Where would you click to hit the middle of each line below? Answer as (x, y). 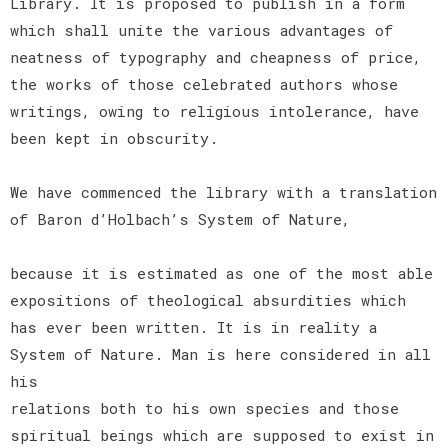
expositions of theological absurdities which (208, 299)
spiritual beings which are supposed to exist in (222, 434)
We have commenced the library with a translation (223, 191)
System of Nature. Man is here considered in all (220, 353)
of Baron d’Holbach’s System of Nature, (180, 218)
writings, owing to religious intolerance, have (214, 110)
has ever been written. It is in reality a (193, 326)
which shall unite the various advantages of (201, 29)
